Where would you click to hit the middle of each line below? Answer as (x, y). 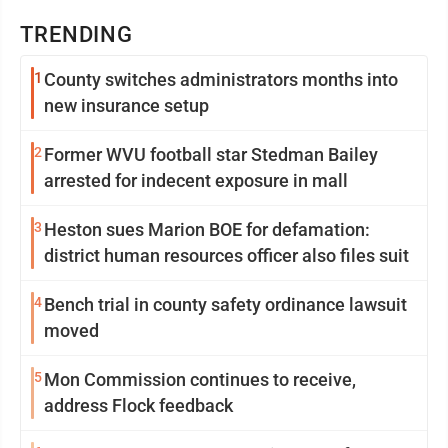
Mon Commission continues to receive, (200, 379)
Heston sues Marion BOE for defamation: (207, 229)
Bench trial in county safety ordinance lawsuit (225, 304)
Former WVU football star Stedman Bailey (211, 154)
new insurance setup (126, 105)
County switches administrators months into (221, 79)
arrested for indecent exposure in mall (196, 180)
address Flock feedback (138, 405)
